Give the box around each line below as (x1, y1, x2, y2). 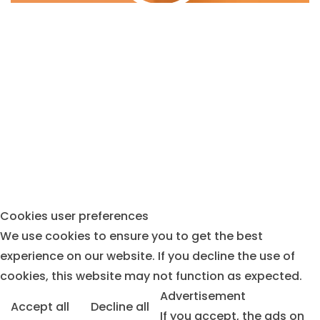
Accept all (11, 298, 69, 315)
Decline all (91, 298, 149, 315)
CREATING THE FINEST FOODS (59, 148, 261, 165)
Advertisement (160, 287, 246, 304)
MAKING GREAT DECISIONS (68, 14, 252, 31)
